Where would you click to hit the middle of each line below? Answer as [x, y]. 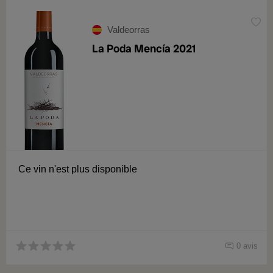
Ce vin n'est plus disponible [78, 169]
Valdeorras [129, 30]
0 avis [247, 246]
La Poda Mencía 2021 [144, 48]
